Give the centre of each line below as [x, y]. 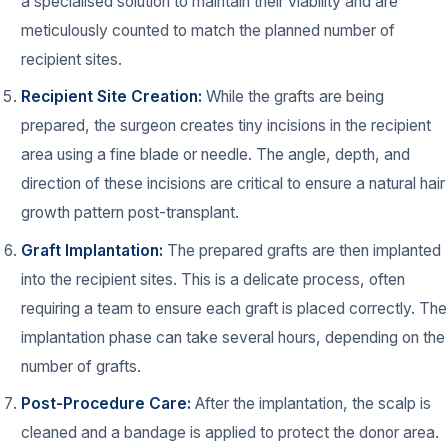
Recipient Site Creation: [112, 97]
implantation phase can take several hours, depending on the [233, 337]
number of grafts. [81, 366]
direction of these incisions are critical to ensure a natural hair [233, 184]
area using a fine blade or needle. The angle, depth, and [216, 155]
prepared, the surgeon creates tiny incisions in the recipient [226, 126]
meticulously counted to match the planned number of [208, 30]
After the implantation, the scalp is [311, 404]
